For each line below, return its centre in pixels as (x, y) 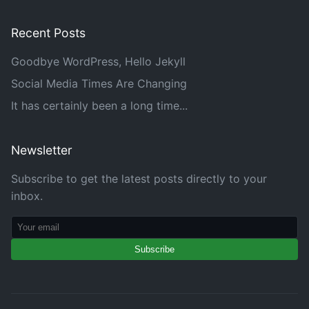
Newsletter (42, 150)
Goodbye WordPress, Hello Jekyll (98, 61)
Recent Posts (48, 33)
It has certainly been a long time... (99, 106)
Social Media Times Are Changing (99, 83)
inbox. (27, 196)
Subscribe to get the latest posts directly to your (139, 179)
